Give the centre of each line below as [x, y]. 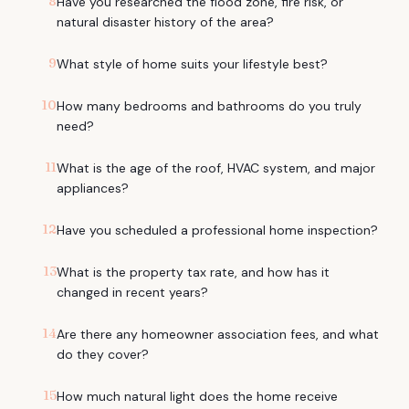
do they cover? [103, 354]
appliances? [93, 188]
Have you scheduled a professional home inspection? [217, 230]
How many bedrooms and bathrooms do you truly [209, 106]
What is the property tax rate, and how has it [193, 272]
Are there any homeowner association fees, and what [218, 334]
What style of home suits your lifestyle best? [192, 64]
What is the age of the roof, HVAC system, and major [216, 168]
